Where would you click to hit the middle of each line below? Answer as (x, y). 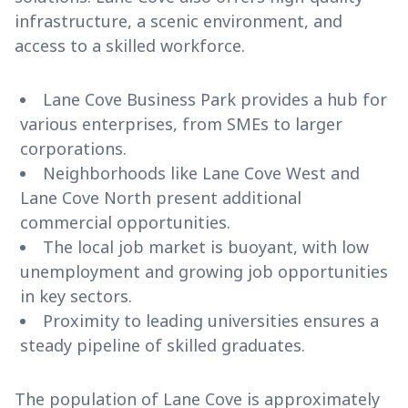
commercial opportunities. (125, 223)
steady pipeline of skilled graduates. (163, 346)
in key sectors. (76, 296)
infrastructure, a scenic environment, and (178, 21)
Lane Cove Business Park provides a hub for (215, 100)
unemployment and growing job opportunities (204, 272)
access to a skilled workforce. (130, 46)
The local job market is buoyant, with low (206, 247)
